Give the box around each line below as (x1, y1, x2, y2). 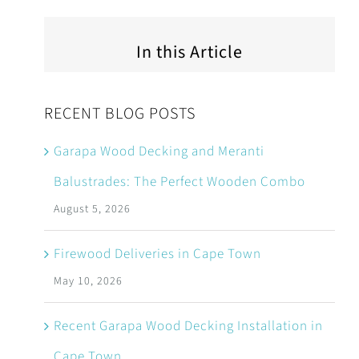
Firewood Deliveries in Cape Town (53, 244, 261, 264)
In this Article (136, 38, 244, 65)
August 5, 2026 (53, 200, 131, 217)
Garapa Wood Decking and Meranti (53, 141, 264, 161)
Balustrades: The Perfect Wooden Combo (53, 171, 305, 192)
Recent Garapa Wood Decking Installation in (53, 316, 323, 336)
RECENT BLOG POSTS (43, 102, 196, 125)
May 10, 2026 (53, 272, 123, 289)
